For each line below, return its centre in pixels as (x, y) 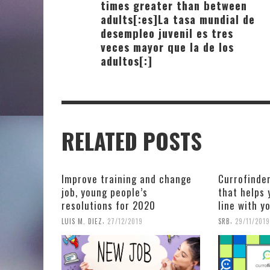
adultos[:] (127, 61)
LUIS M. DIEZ (82, 221)
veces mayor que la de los (167, 47)
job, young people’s (105, 192)
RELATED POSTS (132, 141)
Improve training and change (127, 179)
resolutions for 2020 (108, 206)
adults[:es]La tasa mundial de (178, 19)
